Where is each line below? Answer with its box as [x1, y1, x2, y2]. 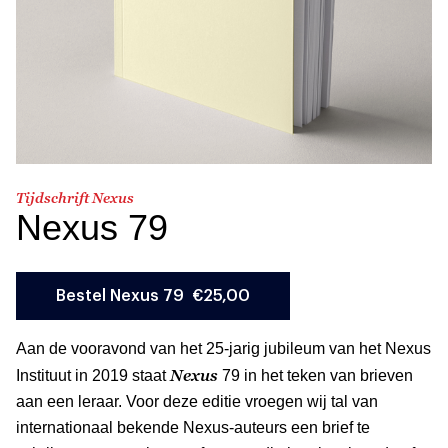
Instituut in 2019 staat [16, 366, 170, 384]
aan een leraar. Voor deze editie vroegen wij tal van [16, 392, 378, 410]
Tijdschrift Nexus [16, 188, 134, 206]
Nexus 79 [16, 206, 168, 248]
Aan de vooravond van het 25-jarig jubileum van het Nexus [16, 339, 431, 357]
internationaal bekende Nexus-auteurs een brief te [16, 418, 370, 436]
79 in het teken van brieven [218, 366, 413, 384]
